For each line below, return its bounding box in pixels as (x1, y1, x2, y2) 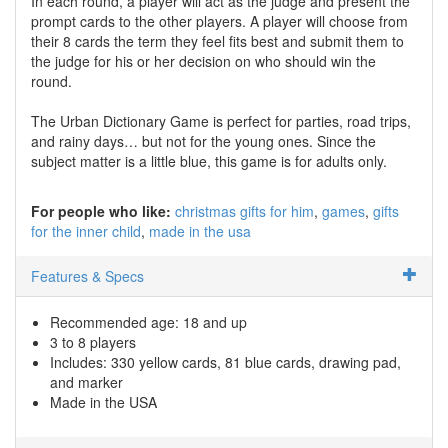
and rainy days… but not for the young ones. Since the (31, 130, 376, 151)
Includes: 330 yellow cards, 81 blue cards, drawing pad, (50, 351, 401, 372)
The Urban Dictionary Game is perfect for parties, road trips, (31, 110, 411, 131)
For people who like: (31, 200, 171, 221)
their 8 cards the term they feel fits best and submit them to (31, 30, 404, 51)
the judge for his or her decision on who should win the (31, 50, 376, 71)
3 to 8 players (50, 331, 136, 352)
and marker (50, 371, 123, 392)
